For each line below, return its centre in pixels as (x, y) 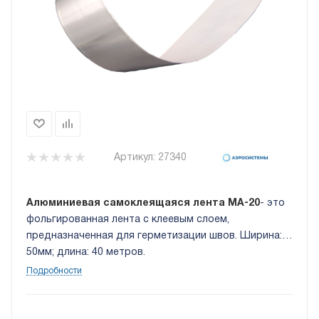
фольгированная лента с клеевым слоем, (128, 220)
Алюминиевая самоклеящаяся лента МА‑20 (143, 204)
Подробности (54, 271)
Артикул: (135, 158)
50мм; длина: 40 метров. (86, 253)
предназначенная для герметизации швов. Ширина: (154, 236)
